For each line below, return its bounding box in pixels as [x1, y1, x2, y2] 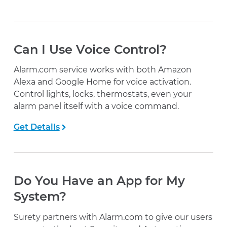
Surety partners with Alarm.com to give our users [13, 212, 212, 222]
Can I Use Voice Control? [13, 42, 167, 57]
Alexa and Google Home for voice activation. [13, 77, 191, 87]
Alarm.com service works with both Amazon [13, 65, 192, 75]
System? [13, 189, 66, 204]
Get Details [13, 122, 60, 132]
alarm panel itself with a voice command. [13, 101, 179, 111]
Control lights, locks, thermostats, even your [13, 89, 192, 99]
